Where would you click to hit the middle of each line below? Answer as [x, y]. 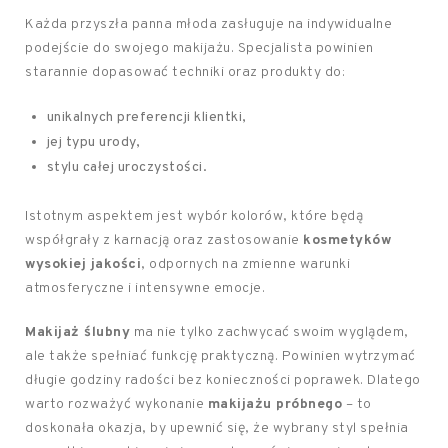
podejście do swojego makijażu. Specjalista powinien [199, 48]
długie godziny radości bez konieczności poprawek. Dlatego [223, 380]
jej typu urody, [93, 142]
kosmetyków [347, 240]
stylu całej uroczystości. [127, 167]
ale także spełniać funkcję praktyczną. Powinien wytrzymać [220, 356]
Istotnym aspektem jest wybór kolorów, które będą [194, 216]
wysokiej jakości [83, 264]
